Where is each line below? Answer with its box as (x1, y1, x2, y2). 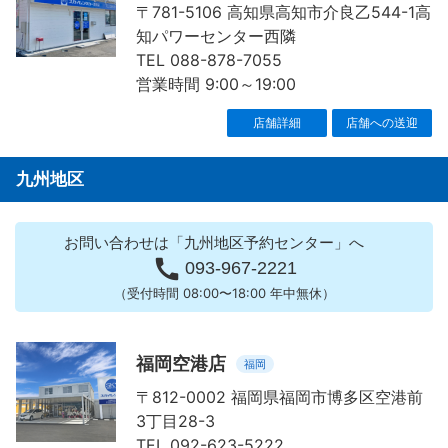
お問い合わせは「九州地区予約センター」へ (64, 233, 364, 253)
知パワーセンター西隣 (136, 26, 296, 47)
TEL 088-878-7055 (136, 50, 282, 71)
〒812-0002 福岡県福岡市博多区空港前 (136, 387, 423, 408)
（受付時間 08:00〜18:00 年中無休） (113, 285, 335, 302)
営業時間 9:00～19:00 (136, 74, 296, 95)
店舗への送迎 (346, 115, 418, 131)
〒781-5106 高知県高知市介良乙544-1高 (136, 2, 431, 23)
